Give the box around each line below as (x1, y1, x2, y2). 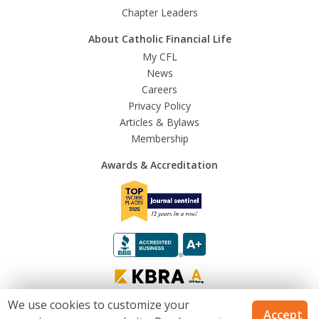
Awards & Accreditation (101, 157, 218, 172)
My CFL (142, 49, 177, 63)
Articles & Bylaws (120, 115, 199, 129)
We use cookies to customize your (8, 297, 190, 313)
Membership (130, 131, 189, 145)
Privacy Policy (128, 98, 191, 113)
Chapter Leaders (121, 5, 198, 19)
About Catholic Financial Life (88, 31, 231, 46)
